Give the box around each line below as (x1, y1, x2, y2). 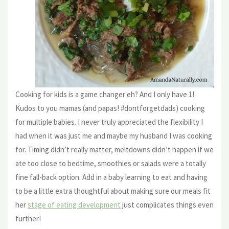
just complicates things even (121, 199, 214, 210)
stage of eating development (28, 199, 121, 210)
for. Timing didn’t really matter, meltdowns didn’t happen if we (15, 144, 214, 154)
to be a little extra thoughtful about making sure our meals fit (15, 186, 211, 196)
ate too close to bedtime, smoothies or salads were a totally (15, 158, 206, 168)
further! (15, 213, 41, 223)
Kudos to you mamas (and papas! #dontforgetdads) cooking (15, 103, 205, 113)
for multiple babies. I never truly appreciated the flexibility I (15, 117, 203, 127)
